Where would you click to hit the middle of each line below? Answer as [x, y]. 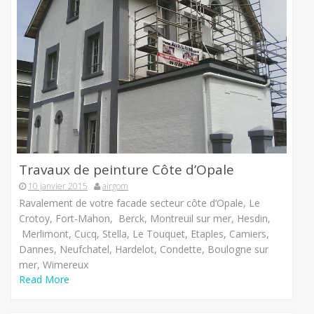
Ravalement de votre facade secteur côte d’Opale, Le [139, 203]
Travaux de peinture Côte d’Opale [127, 170]
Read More [44, 280]
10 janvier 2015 [58, 186]
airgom [115, 186]
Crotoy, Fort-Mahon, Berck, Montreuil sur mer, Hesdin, [145, 219]
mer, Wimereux [54, 265]
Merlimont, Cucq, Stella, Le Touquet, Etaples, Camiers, [144, 234]
